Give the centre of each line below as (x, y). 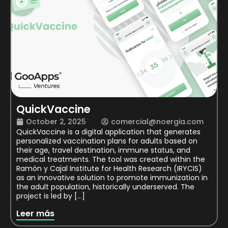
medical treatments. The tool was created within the (111, 159)
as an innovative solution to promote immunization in (112, 177)
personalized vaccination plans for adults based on (107, 141)
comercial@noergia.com (157, 121)
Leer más (35, 214)
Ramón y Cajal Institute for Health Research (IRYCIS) (109, 168)
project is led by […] (51, 196)
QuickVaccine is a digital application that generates (108, 132)
